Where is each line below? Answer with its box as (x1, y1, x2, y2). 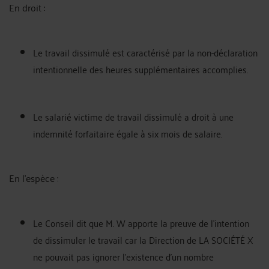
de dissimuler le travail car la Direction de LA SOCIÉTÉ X (33, 231, 253, 248)
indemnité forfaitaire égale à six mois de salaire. (33, 124, 222, 142)
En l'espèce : (9, 169, 58, 186)
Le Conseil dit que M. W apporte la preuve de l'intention (33, 214, 249, 231)
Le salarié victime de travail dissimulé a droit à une (33, 107, 234, 125)
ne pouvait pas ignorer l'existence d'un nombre (33, 247, 214, 265)
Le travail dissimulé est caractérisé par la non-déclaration (33, 43, 258, 61)
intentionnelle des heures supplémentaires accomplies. (33, 60, 248, 77)
